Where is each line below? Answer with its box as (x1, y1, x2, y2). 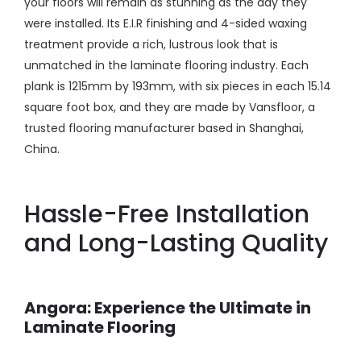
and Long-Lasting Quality (24, 226, 328, 260)
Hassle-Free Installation (24, 197, 309, 231)
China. (24, 140, 60, 157)
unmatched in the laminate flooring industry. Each (24, 56, 309, 73)
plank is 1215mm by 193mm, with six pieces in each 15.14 (24, 77, 331, 94)
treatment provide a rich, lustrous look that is (24, 35, 278, 52)
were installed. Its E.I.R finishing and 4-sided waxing (24, 15, 307, 31)
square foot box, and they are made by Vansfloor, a (24, 98, 315, 115)
